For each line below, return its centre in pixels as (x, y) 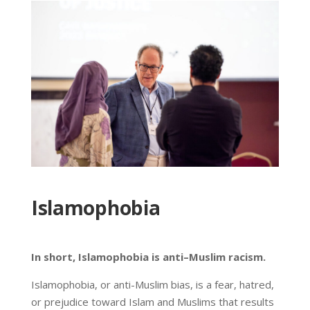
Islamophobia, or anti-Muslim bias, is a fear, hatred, (152, 284)
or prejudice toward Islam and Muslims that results (152, 301)
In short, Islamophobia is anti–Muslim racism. (148, 256)
